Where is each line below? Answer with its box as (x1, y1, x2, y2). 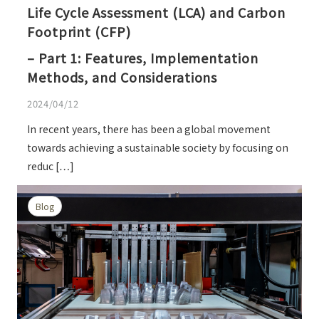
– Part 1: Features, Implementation (27, 48, 258, 68)
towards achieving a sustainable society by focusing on (27, 140, 288, 155)
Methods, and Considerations (27, 68, 218, 87)
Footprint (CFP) (27, 22, 131, 41)
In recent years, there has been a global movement (27, 121, 271, 136)
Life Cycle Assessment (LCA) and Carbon (27, 3, 286, 22)
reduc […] (27, 158, 74, 173)
